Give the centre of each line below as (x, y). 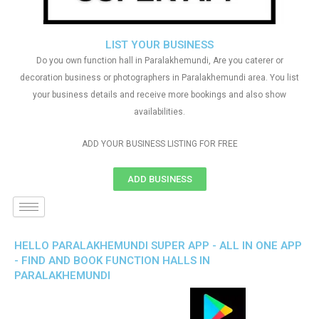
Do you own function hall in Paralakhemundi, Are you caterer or (159, 61)
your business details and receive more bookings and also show (159, 95)
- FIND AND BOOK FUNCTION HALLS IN (112, 261)
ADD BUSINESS (159, 179)
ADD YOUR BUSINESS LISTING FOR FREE (159, 144)
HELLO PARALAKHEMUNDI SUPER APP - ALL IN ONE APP (158, 246)
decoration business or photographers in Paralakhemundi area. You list (159, 78)
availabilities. (159, 112)
